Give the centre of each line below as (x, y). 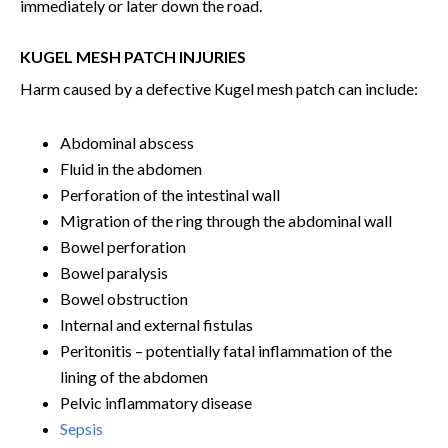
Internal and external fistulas (156, 324)
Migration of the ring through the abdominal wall (226, 220)
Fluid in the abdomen (131, 168)
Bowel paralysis (114, 272)
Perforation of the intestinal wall (170, 194)
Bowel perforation (123, 246)
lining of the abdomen (134, 376)
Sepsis (81, 428)
